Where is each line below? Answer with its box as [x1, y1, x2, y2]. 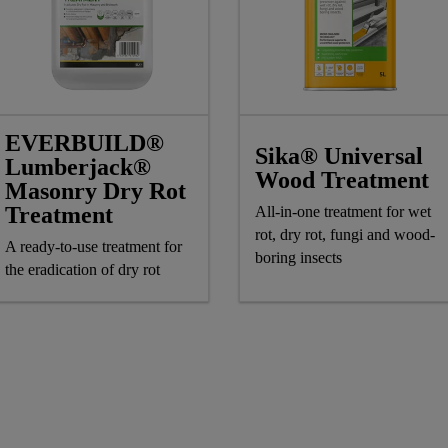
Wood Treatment [255, 166, 429, 193]
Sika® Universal [255, 142, 423, 169]
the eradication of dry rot [5, 261, 160, 279]
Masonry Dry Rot [5, 178, 186, 205]
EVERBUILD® [5, 130, 164, 157]
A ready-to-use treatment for [5, 238, 182, 256]
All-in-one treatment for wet [255, 202, 431, 220]
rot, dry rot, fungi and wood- [255, 225, 435, 243]
